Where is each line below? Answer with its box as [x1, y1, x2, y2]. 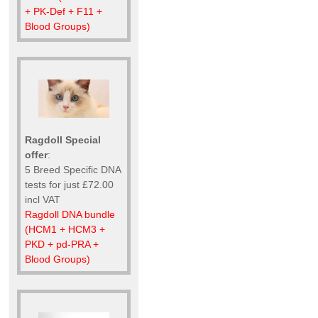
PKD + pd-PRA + [25, 238, 99, 251]
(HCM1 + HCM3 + [25, 224, 105, 236]
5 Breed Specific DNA [25, 164, 121, 176]
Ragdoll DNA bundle [25, 209, 115, 221]
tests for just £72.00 [25, 179, 114, 191]
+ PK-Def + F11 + [25, 6, 102, 18]
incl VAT [25, 194, 60, 206]
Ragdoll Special [25, 134, 101, 146]
